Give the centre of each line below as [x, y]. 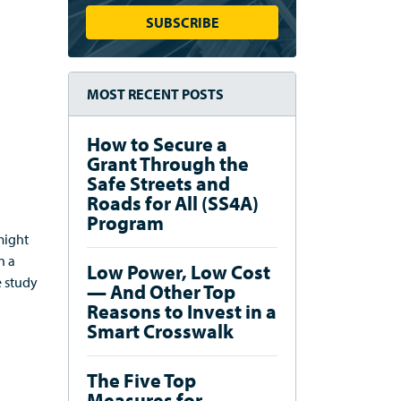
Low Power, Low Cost [179, 272]
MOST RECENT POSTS [155, 94]
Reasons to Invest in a [182, 311]
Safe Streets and [158, 183]
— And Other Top [161, 292]
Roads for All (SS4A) [173, 203]
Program [125, 223]
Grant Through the [168, 164]
